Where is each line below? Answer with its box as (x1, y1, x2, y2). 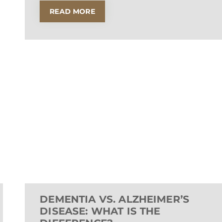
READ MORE (50, 7, 95, 16)
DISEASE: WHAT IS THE (40, 205, 161, 218)
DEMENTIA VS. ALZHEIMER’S (40, 193, 190, 206)
